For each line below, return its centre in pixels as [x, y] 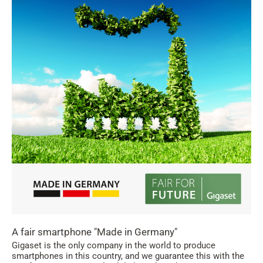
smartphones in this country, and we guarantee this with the [128, 256]
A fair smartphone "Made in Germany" [95, 232]
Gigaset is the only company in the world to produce [114, 245]
